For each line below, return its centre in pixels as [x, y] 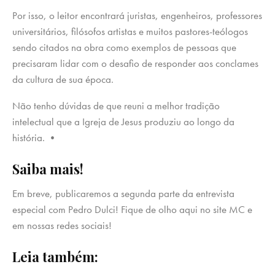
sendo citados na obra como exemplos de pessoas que [124, 48]
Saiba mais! [48, 169]
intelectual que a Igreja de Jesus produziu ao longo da [123, 122]
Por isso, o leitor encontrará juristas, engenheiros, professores [137, 16]
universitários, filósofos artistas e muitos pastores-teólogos [130, 32]
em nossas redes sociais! [62, 226]
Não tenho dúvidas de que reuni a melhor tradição [116, 106]
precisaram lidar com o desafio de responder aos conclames [135, 64]
